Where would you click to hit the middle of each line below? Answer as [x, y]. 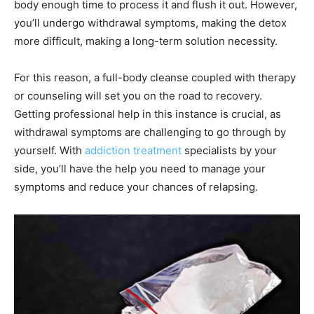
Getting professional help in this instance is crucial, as [148, 114]
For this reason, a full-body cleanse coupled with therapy [155, 78]
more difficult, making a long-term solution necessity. [147, 41]
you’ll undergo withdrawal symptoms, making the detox [150, 23]
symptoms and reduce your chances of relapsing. [136, 187]
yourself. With [49, 151]
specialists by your [229, 151]
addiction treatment [133, 151]
